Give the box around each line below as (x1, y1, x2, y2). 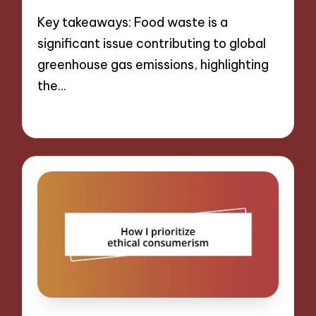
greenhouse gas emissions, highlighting (37, 56, 269, 73)
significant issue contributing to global (37, 35, 267, 52)
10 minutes (119, 109, 172, 123)
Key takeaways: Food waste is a (37, 14, 229, 31)
